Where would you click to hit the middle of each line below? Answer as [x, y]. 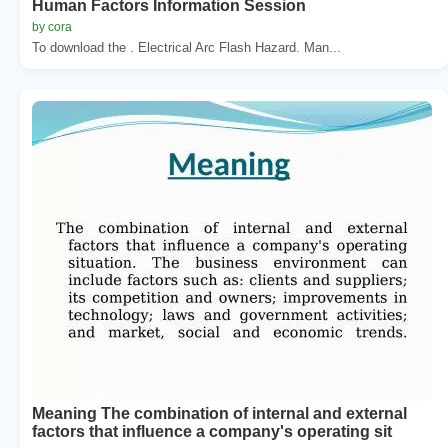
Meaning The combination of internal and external [219, 413]
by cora [52, 26]
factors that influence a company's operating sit [212, 431]
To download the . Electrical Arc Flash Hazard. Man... [186, 47]
